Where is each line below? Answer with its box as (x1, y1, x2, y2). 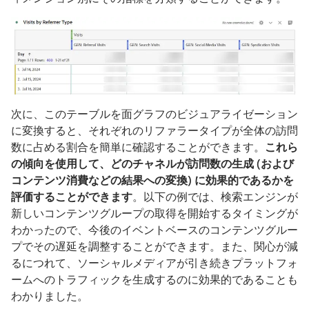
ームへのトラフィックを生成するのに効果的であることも (11, 272, 298, 287)
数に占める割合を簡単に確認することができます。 (11, 140, 265, 154)
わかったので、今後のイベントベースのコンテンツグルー (11, 223, 298, 237)
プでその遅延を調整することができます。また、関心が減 (11, 239, 298, 254)
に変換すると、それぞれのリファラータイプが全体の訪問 (11, 123, 298, 138)
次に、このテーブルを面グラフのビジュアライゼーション (11, 107, 298, 121)
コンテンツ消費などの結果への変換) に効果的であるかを (11, 173, 294, 188)
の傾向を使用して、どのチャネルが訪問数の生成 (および (11, 157, 294, 171)
